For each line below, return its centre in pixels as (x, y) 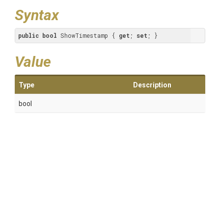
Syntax (37, 15)
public (28, 35)
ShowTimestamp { (88, 35)
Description (152, 85)
